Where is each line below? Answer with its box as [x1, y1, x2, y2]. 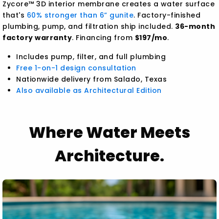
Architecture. [55, 145, 164, 167]
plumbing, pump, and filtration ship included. [2, 22, 175, 32]
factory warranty [2, 33, 72, 43]
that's [2, 10, 27, 21]
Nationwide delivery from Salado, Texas [16, 74, 167, 85]
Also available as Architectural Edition [16, 86, 162, 96]
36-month [175, 22, 216, 32]
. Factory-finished [133, 10, 201, 21]
